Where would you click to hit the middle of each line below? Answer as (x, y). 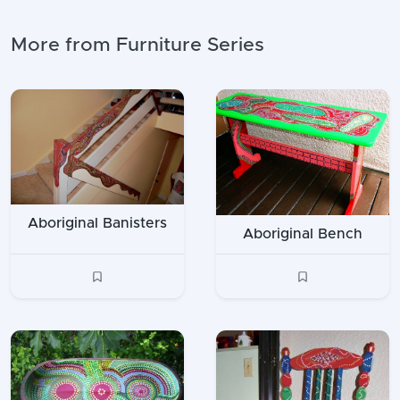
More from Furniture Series (137, 46)
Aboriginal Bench (303, 233)
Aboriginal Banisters (97, 224)
